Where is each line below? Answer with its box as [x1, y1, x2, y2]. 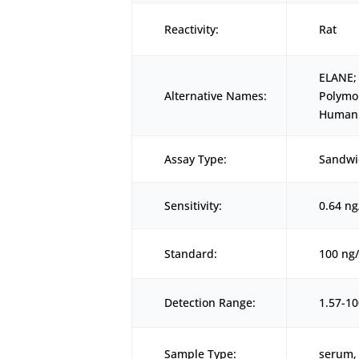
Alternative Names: [164, 87, 268, 103]
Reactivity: [164, 21, 220, 37]
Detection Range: [164, 294, 256, 310]
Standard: [164, 245, 218, 261]
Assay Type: [164, 151, 228, 167]
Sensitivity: [164, 197, 223, 213]
